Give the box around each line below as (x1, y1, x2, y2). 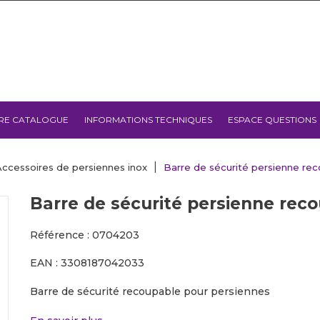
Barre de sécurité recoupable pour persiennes (30, 285, 271, 298)
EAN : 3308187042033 (30, 256, 145, 269)
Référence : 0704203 (30, 229, 140, 241)
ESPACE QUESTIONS (228, 114, 316, 125)
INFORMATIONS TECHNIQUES (84, 114, 212, 125)
